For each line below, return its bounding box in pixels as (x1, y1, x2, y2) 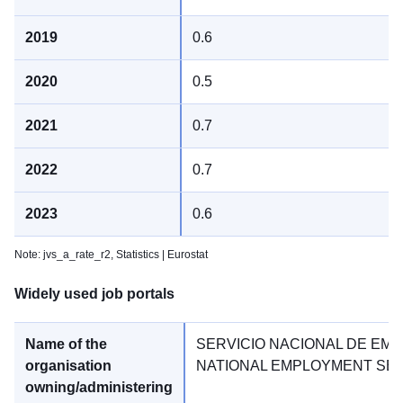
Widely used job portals (14, 286, 175, 302)
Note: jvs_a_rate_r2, (14, 248, 116, 262)
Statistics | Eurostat (116, 248, 208, 262)
